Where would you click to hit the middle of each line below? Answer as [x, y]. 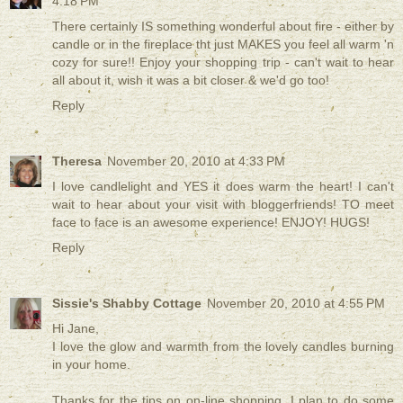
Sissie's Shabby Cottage [127, 304]
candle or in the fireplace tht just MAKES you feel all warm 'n [223, 45]
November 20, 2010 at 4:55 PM [296, 304]
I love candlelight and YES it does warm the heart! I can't [223, 187]
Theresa [77, 161]
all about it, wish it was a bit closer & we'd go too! [191, 81]
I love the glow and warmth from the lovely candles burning [223, 347]
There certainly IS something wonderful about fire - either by [223, 27]
